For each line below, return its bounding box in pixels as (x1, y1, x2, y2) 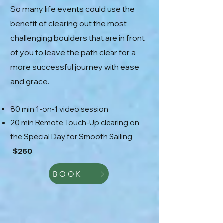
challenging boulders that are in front (10, 33, 145, 43)
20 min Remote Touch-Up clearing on (10, 118, 139, 127)
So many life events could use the (10, 4, 135, 14)
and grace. (10, 76, 49, 86)
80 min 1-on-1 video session (10, 104, 108, 113)
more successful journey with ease (10, 62, 139, 72)
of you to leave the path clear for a (10, 47, 136, 57)
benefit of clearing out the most (10, 18, 127, 28)
